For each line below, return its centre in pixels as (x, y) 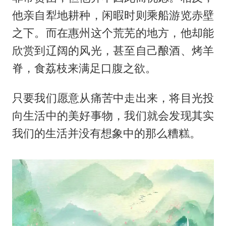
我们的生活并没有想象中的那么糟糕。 (106, 133)
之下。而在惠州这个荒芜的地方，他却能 (113, 33)
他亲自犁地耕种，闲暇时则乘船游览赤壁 (113, 15)
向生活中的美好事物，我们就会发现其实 (113, 115)
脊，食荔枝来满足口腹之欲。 (84, 68)
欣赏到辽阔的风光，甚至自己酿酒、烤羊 (113, 50)
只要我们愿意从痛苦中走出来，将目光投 (113, 98)
